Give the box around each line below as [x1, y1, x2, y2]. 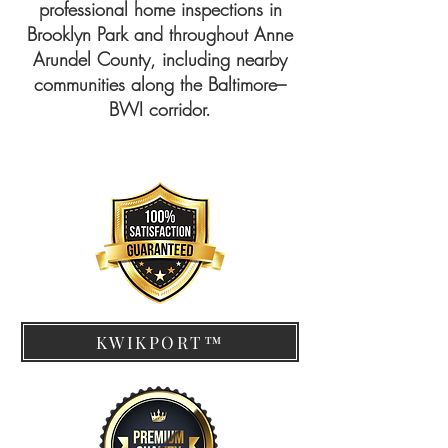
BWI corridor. [109, 97, 211, 121]
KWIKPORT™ [95, 331, 225, 353]
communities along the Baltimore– [34, 72, 286, 96]
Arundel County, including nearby [33, 47, 287, 71]
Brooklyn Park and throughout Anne [27, 22, 293, 46]
